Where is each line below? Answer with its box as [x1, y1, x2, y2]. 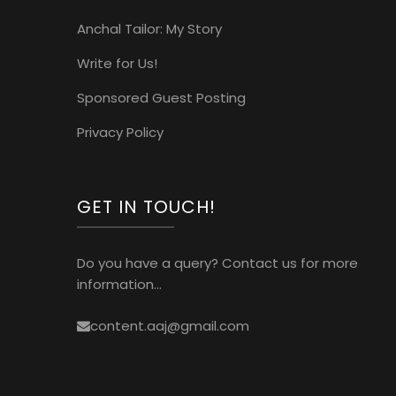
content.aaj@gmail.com [90, 316, 249, 335]
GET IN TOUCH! [77, 194, 216, 220]
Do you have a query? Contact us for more [77, 254, 358, 273]
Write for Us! [77, 54, 157, 73]
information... [77, 275, 162, 294]
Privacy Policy [77, 123, 164, 142]
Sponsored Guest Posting [77, 88, 246, 108]
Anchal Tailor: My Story [77, 19, 222, 39]
